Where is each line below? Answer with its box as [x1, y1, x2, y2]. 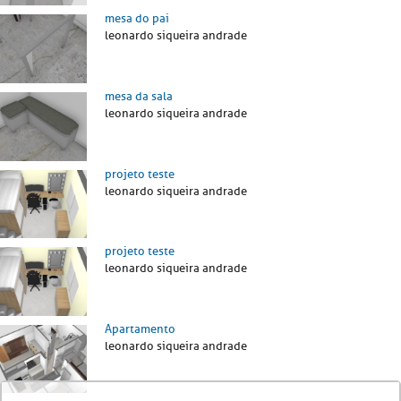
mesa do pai [105, 11, 169, 27]
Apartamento [105, 320, 175, 337]
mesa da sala [105, 88, 173, 104]
